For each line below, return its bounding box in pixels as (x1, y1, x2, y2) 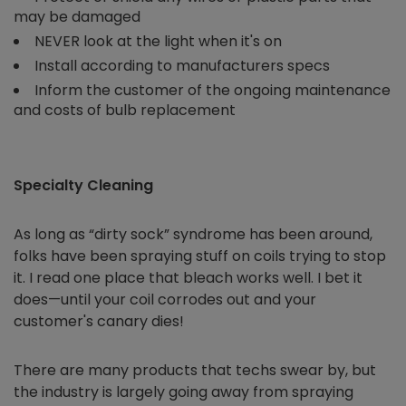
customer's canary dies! (14, 311, 184, 333)
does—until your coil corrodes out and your (14, 289, 316, 311)
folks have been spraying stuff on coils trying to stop (14, 246, 386, 267)
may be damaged (14, 6, 140, 28)
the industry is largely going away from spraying (14, 382, 353, 403)
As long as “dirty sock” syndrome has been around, (14, 224, 372, 246)
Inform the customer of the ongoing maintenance (34, 80, 391, 101)
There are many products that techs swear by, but (14, 360, 376, 382)
